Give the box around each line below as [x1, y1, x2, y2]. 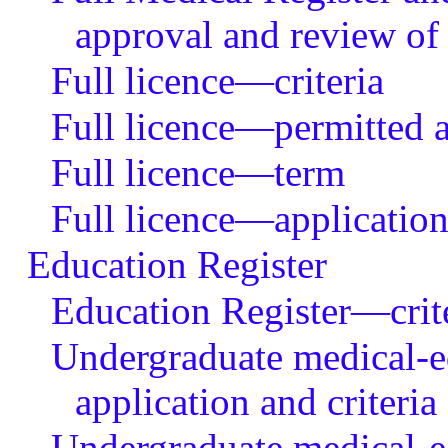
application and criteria [74, 380, 437, 423]
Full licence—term [50, 151, 345, 194]
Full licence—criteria [50, 59, 384, 102]
